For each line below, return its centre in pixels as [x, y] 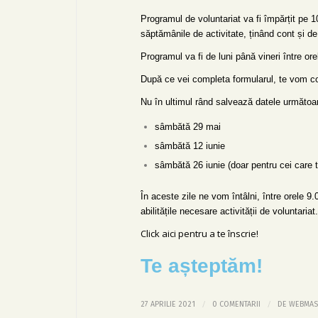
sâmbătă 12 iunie [190, 146]
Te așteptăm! [202, 266]
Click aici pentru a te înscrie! [199, 234]
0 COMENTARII [236, 305]
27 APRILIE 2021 [168, 305]
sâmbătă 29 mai [188, 127]
